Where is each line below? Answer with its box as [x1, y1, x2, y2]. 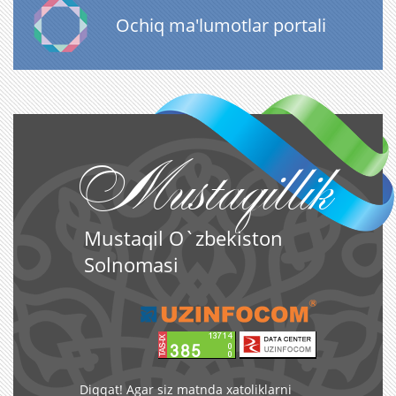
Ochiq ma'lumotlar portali [116, 13, 326, 37]
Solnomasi [84, 251, 179, 278]
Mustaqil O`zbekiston [84, 225, 283, 251]
